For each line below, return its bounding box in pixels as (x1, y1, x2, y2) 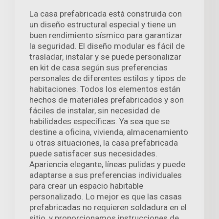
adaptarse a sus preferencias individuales (29, 170, 182, 180)
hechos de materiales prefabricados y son (29, 95, 184, 105)
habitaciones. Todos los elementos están (29, 84, 180, 94)
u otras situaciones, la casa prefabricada (29, 138, 178, 148)
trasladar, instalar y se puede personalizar (29, 52, 181, 62)
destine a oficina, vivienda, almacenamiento (29, 127, 188, 137)
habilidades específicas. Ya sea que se (29, 116, 170, 127)
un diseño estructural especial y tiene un (29, 20, 176, 30)
